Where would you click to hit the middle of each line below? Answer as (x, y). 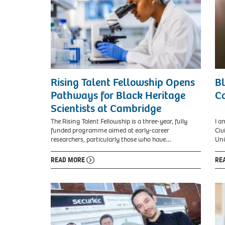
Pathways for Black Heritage (118, 95)
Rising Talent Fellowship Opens (123, 82)
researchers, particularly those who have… (111, 139)
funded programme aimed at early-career (110, 130)
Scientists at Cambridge (106, 108)
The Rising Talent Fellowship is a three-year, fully (119, 121)
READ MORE (69, 159)
